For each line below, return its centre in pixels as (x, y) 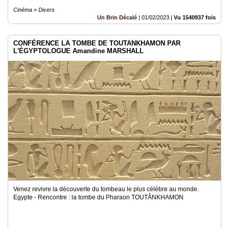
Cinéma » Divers (34, 10)
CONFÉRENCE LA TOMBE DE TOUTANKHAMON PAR (97, 43)
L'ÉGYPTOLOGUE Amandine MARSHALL (78, 51)
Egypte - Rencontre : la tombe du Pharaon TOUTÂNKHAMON (98, 197)
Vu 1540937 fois (195, 17)
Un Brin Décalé (117, 17)
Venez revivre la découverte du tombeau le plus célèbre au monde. (106, 189)
